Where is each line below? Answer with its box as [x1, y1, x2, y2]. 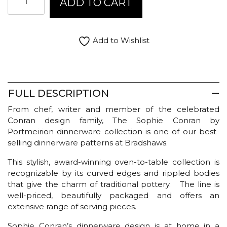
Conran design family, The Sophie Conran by [8, 116, 219, 126]
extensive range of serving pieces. [8, 202, 136, 212]
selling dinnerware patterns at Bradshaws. [8, 138, 168, 148]
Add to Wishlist [90, 35, 149, 46]
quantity [7, 64, 38, 74]
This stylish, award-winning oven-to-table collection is [8, 157, 219, 167]
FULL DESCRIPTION [8, 87, 109, 100]
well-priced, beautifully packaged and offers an [8, 191, 219, 201]
